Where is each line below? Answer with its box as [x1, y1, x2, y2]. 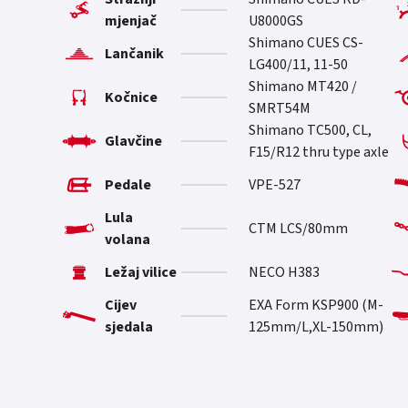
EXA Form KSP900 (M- [248, 294, 383, 315]
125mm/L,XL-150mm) [248, 316, 383, 337]
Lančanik [105, 43, 165, 64]
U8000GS [248, 10, 303, 31]
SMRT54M [248, 97, 311, 118]
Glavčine [105, 130, 163, 151]
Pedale [105, 174, 152, 195]
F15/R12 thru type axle [248, 141, 389, 162]
